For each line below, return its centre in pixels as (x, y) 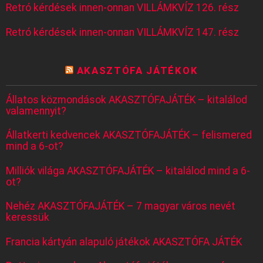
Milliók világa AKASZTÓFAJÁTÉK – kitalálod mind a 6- (128, 171)
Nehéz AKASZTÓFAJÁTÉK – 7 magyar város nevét (121, 206)
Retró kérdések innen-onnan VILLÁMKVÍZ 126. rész (122, 8)
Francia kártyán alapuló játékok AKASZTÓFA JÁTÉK (124, 242)
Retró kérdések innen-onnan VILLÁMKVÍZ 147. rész (122, 32)
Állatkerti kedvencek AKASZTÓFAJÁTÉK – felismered (129, 135)
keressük (28, 218)
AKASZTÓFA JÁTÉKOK (137, 70)
